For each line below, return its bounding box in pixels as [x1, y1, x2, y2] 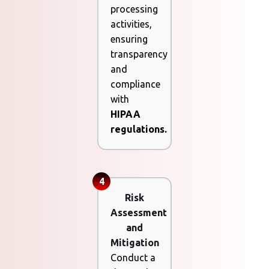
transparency [110, 49, 168, 60]
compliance [110, 79, 161, 90]
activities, [110, 19, 153, 30]
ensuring [110, 34, 148, 45]
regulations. [110, 124, 168, 135]
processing [110, 4, 159, 15]
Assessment [110, 207, 168, 219]
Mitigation [110, 237, 160, 249]
